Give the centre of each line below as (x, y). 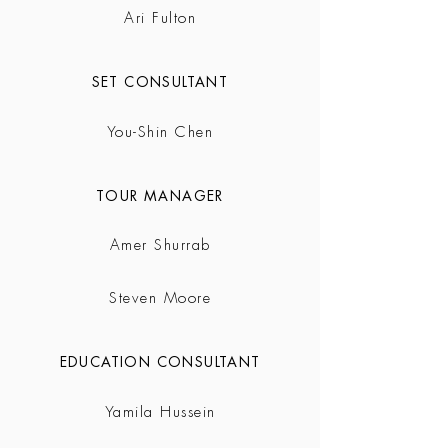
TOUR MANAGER (160, 196)
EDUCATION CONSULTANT (160, 362)
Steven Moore (160, 298)
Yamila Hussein (160, 412)
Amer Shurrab (160, 245)
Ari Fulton (160, 18)
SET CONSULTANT (160, 82)
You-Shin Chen (160, 132)
